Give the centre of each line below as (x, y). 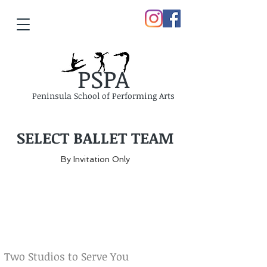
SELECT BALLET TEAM (95, 138)
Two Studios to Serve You (66, 256)
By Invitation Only (95, 159)
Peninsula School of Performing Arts (103, 96)
